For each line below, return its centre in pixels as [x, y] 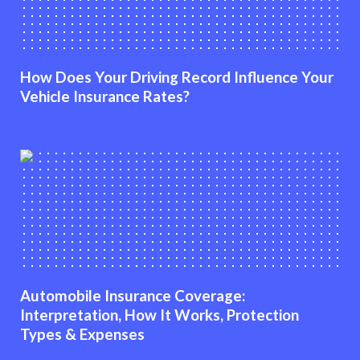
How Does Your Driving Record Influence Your [177, 77]
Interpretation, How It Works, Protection [160, 315]
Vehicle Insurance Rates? [105, 96]
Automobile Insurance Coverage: [133, 295]
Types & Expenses [82, 334]
